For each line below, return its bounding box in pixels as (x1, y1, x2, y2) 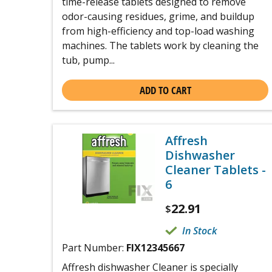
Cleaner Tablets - (165, 161, 266, 178)
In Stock (182, 224, 217, 237)
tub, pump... (62, 53, 115, 67)
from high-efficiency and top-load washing (62, 24, 254, 38)
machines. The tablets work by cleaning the (62, 39, 259, 52)
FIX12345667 (126, 241, 185, 254)
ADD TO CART (139, 83, 191, 97)
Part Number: (62, 241, 126, 254)
